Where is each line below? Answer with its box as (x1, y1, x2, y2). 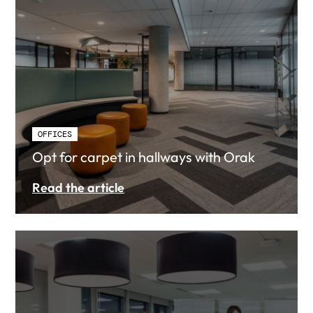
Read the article (32, 180, 124, 196)
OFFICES (38, 129, 72, 140)
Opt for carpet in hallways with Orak (32, 148, 255, 166)
